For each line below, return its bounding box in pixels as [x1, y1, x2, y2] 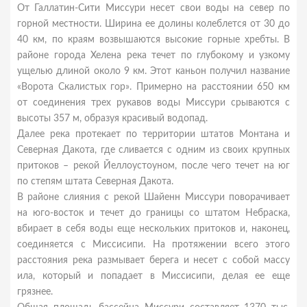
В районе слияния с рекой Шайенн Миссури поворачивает [17, 193, 290, 202]
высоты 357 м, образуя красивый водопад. [17, 114, 208, 123]
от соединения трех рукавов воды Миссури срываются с [17, 98, 290, 108]
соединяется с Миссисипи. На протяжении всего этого [17, 240, 290, 249]
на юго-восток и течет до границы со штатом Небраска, [17, 208, 290, 218]
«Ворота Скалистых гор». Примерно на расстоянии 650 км [17, 82, 290, 92]
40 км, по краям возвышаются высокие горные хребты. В [17, 35, 290, 45]
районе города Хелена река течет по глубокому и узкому [17, 51, 290, 60]
